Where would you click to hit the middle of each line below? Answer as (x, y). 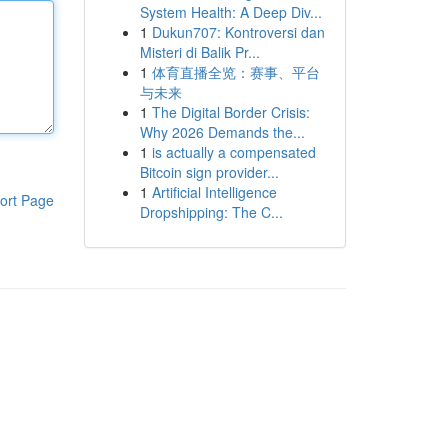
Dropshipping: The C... (211, 212)
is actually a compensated (233, 152)
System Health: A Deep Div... (230, 12)
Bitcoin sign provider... (209, 172)
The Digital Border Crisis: (230, 112)
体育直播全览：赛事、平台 (235, 72)
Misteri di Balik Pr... (199, 52)
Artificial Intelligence (214, 192)
